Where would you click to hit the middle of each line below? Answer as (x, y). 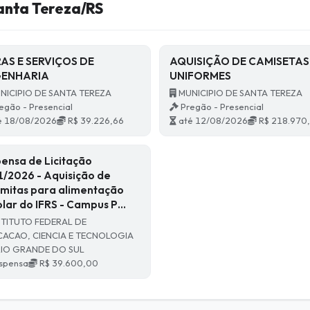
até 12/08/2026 (212, 121)
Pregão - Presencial (221, 107)
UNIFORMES (201, 76)
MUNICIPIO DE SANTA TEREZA (240, 93)
